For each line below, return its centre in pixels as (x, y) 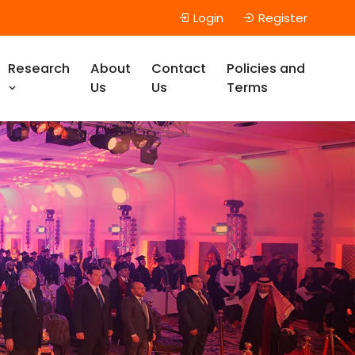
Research (38, 69)
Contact (178, 69)
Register (283, 17)
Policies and (265, 69)
